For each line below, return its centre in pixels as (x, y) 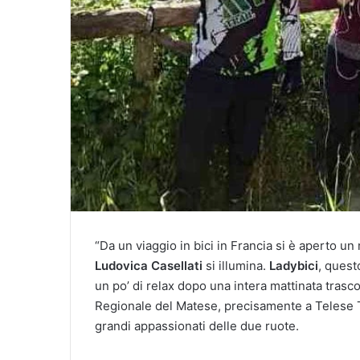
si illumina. (236, 265)
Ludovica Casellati (149, 265)
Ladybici (294, 265)
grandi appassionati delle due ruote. (198, 325)
